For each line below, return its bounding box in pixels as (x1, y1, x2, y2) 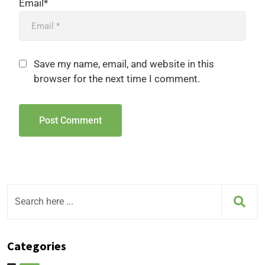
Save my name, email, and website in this (34, 57, 214, 70)
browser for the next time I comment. (34, 72, 200, 85)
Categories (7, 238, 66, 253)
